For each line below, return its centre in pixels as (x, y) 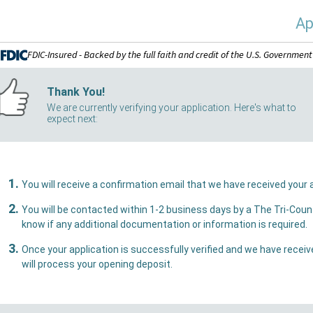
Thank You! (75, 92)
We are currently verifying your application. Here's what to (171, 108)
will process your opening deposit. (154, 264)
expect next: (72, 119)
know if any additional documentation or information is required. (255, 224)
